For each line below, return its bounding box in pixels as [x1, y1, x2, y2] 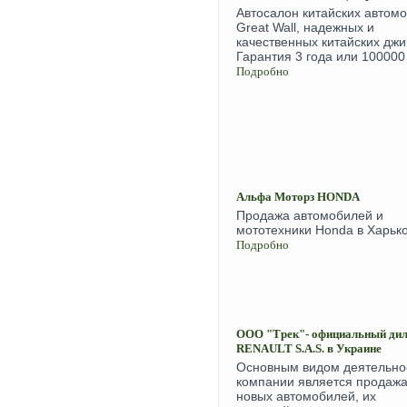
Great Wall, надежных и [236, 20, 374, 35]
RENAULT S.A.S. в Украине [236, 342, 382, 355]
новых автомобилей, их [236, 389, 376, 403]
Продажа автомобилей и [236, 208, 383, 223]
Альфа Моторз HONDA [236, 190, 360, 203]
